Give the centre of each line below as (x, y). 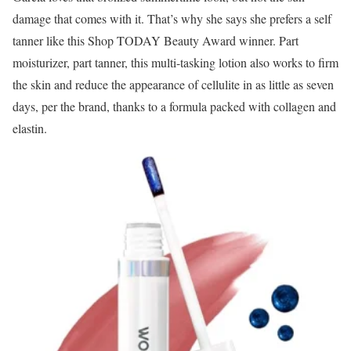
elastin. (30, 128)
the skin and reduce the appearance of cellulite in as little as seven (173, 84)
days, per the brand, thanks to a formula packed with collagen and (174, 106)
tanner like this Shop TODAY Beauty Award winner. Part (156, 40)
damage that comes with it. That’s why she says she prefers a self (172, 18)
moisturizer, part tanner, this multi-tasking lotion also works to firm (175, 62)
